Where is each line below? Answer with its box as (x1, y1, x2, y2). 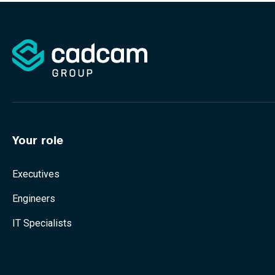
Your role (12, 133, 63, 148)
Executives (12, 168, 60, 180)
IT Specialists (12, 217, 72, 229)
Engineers (12, 193, 55, 204)
